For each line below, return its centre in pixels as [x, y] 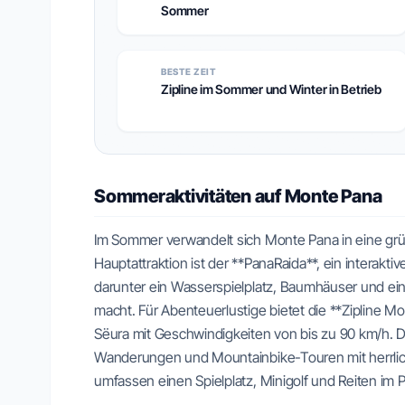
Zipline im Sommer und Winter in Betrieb [271, 89]
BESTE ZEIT [188, 71]
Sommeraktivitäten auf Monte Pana [238, 196]
